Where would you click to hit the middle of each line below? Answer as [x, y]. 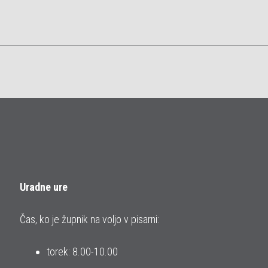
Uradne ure [44, 187]
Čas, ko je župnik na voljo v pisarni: [89, 220]
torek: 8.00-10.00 [82, 252]
